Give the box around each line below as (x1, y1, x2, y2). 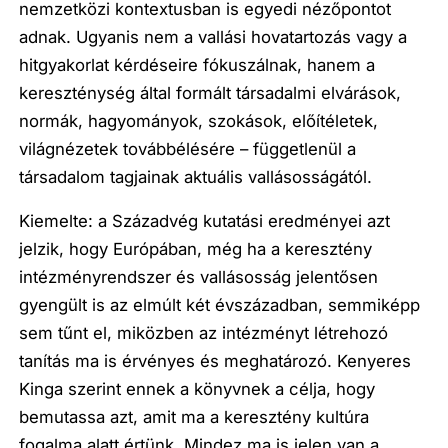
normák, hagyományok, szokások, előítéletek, (19, 110, 379, 131)
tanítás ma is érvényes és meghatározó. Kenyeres (19, 351, 412, 372)
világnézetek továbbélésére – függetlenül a (19, 138, 357, 159)
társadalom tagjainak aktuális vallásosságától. (19, 166, 373, 187)
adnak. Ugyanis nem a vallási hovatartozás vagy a (19, 26, 408, 47)
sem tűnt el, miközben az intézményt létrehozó (19, 323, 389, 344)
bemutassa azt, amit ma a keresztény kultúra (19, 407, 370, 428)
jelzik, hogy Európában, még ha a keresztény (19, 239, 373, 260)
